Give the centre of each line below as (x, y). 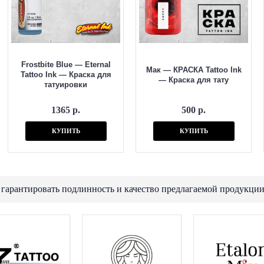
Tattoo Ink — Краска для (66, 75)
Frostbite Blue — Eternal (66, 65)
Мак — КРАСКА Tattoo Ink (194, 70)
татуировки (66, 85)
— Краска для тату (194, 80)
